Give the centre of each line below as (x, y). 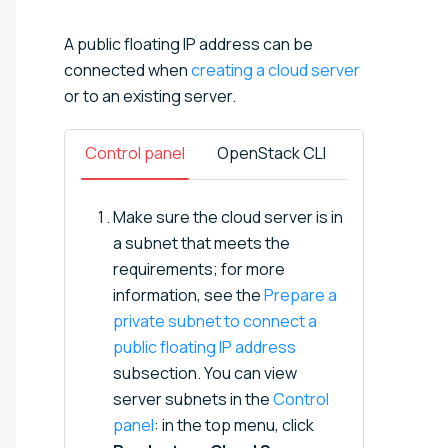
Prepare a (300, 294)
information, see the (188, 294)
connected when (127, 69)
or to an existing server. (150, 95)
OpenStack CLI (271, 152)
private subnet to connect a (215, 320)
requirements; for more (199, 268)
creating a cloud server (275, 69)
